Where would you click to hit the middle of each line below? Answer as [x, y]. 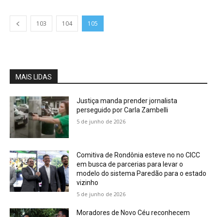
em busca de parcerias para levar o [130, 164]
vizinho [88, 182]
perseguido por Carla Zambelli [123, 110]
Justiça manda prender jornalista [127, 101]
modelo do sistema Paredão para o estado [142, 173]
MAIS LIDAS [34, 77]
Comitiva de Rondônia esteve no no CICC [139, 155]
